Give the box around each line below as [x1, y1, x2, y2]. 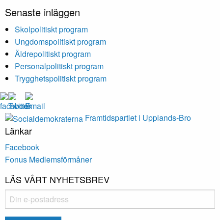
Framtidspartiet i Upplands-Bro [85, 111, 191, 123]
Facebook [5, 141, 39, 153]
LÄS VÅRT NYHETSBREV [5, 172, 110, 186]
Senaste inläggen [5, 4, 80, 19]
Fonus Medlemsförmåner [5, 153, 92, 165]
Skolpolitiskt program [15, 23, 88, 35]
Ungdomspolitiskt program [15, 35, 106, 47]
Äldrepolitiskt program [15, 48, 91, 59]
